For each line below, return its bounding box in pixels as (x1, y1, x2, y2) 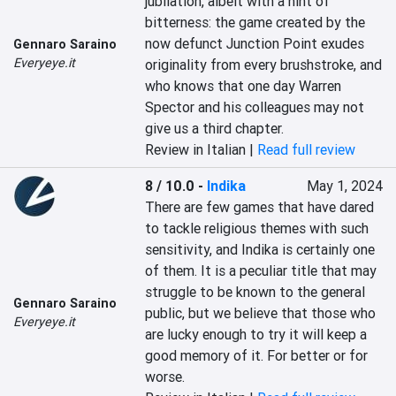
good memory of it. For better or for (145, 346, 369, 364)
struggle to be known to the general (145, 283, 366, 301)
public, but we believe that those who (145, 304, 377, 322)
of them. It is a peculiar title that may (145, 262, 377, 279)
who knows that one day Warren (145, 77, 342, 95)
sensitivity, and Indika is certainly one (145, 240, 376, 258)
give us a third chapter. (145, 119, 285, 137)
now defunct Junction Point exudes (145, 34, 365, 52)
